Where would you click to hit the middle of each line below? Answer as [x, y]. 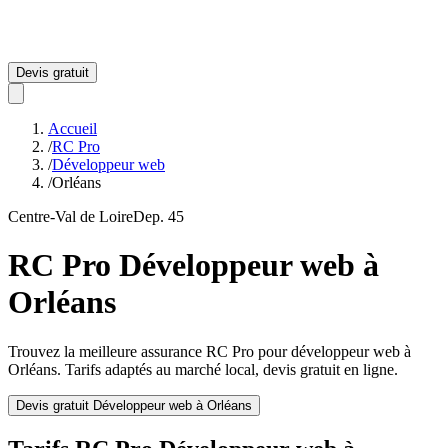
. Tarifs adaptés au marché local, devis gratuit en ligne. [227, 369]
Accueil [72, 128]
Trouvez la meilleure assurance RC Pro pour [149, 351]
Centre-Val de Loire [70, 216]
